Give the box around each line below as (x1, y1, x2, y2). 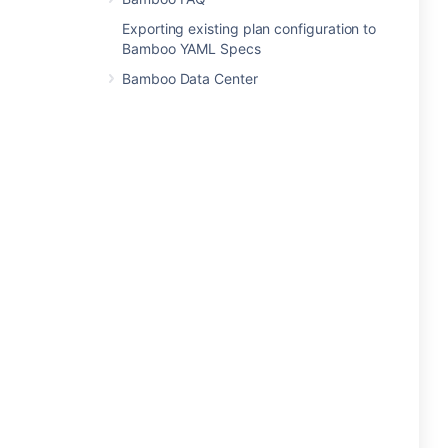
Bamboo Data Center (122, 70, 258, 87)
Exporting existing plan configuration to (122, 20, 377, 37)
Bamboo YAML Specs (122, 40, 261, 57)
